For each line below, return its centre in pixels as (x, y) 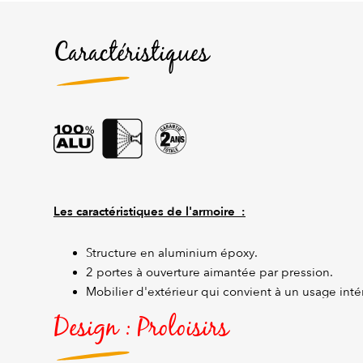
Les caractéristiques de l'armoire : (149, 212)
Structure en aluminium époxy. (172, 253)
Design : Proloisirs (141, 329)
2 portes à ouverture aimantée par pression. (209, 273)
